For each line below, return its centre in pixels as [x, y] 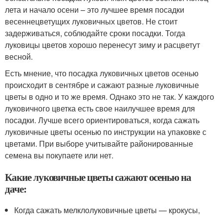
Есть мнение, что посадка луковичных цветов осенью [102, 73]
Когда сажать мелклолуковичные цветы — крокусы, [107, 210]
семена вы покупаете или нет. [59, 155]
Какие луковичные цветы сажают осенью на [98, 177]
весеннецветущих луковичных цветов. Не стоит [91, 21]
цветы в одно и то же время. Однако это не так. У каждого [109, 97]
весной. [19, 56]
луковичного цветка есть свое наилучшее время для [100, 108]
